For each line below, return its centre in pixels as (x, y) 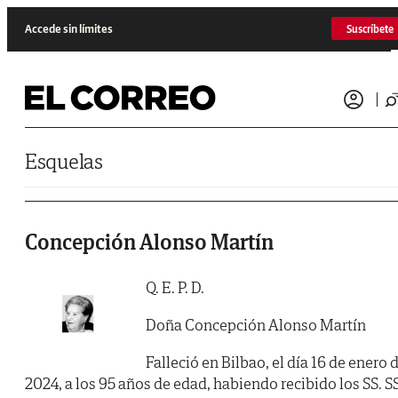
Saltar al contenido (48, 13)
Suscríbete (370, 28)
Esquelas (64, 161)
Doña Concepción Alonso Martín (256, 325)
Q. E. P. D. (175, 288)
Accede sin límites (69, 28)
